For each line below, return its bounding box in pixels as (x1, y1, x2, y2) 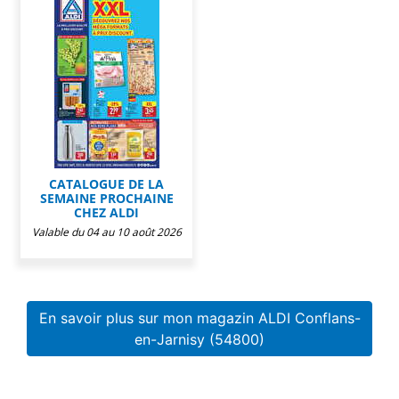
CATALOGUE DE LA (49, 175, 164, 192)
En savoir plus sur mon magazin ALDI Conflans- (38, 308, 361, 327)
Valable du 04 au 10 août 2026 (31, 224, 182, 240)
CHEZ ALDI (74, 203, 139, 221)
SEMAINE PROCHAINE (39, 189, 174, 207)
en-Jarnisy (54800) (134, 330, 265, 348)
